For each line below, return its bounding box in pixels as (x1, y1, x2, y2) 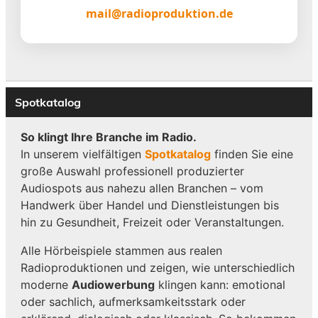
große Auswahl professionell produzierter (20, 163, 244, 178)
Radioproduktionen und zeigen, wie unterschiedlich (20, 260, 295, 275)
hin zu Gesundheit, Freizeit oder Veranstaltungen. (20, 214, 284, 229)
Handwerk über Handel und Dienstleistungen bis (20, 197, 279, 212)
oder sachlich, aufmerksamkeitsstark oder (20, 294, 246, 309)
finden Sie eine (210, 146, 293, 161)
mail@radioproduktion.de (85, 5, 233, 21)
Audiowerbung (71, 277, 155, 292)
